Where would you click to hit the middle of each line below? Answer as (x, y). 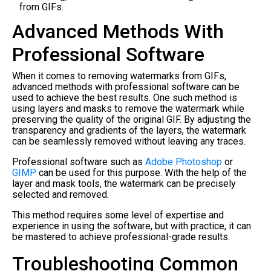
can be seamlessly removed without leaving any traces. (129, 141)
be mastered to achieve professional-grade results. (121, 237)
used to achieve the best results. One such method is (125, 97)
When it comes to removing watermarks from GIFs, (119, 76)
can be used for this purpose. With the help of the (142, 172)
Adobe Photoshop (184, 162)
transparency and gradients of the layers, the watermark (129, 130)
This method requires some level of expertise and (118, 215)
